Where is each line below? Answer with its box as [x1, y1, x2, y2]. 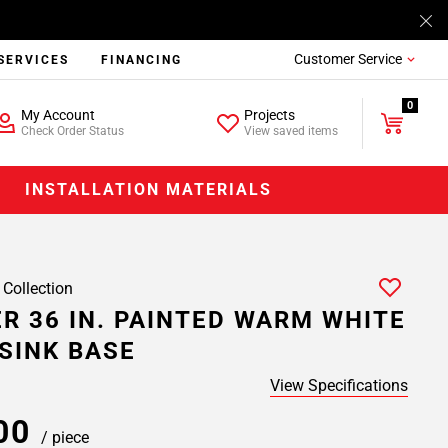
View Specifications [270, 376, 408, 395]
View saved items [244, 124, 339, 138]
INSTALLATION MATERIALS [25, 180, 273, 199]
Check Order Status [20, 124, 124, 138]
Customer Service [293, 51, 402, 67]
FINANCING [101, 53, 183, 67]
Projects [244, 107, 296, 123]
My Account [20, 107, 95, 123]
